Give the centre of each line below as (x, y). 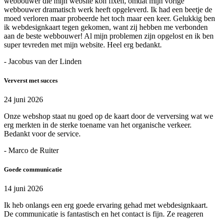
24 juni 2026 (23, 100)
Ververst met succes (31, 80)
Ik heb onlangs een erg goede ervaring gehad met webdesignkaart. (106, 205)
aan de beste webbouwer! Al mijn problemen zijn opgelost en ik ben (109, 36)
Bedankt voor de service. (42, 134)
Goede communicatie (33, 170)
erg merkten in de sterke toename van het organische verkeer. (98, 125)
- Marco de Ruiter (31, 151)
